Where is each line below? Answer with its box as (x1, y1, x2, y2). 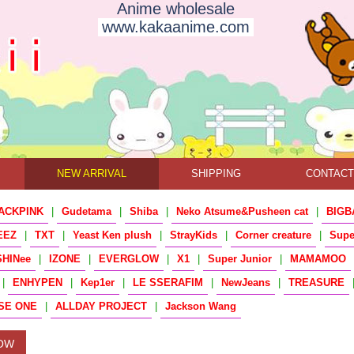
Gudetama (62, 205, 111, 217)
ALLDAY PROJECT (55, 300, 147, 312)
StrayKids (170, 229, 217, 241)
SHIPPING (191, 168, 241, 179)
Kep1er (81, 277, 115, 288)
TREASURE (288, 277, 345, 288)
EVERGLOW (99, 253, 159, 265)
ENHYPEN (13, 277, 62, 288)
